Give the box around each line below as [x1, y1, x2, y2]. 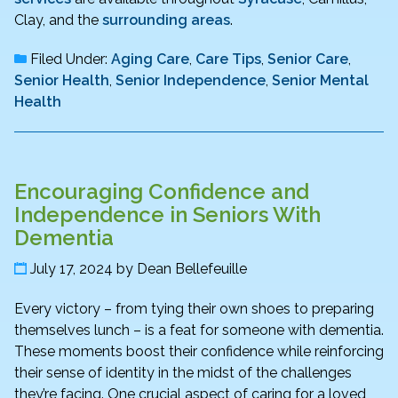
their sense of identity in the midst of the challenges [14, 363, 352, 381]
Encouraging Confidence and [14, 178, 309, 204]
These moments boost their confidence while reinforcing [14, 342, 384, 360]
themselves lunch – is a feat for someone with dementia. [14, 321, 384, 338]
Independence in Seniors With [14, 201, 321, 227]
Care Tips [195, 51, 261, 68]
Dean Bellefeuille [137, 260, 247, 278]
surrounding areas [102, 11, 230, 28]
